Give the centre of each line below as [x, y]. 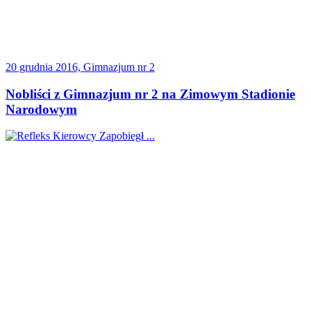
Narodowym [41, 109]
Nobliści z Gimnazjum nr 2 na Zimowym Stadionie [150, 94]
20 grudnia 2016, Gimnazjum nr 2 [80, 67]
